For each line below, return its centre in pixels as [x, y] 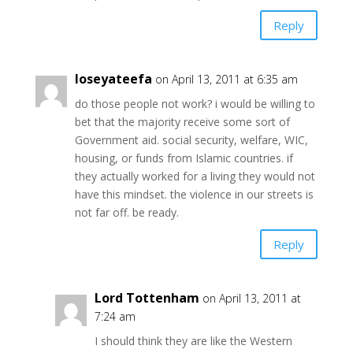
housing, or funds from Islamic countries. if [184, 158]
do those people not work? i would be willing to [195, 104]
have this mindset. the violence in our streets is [194, 195]
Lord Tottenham [147, 298]
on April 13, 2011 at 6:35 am [226, 80]
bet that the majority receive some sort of [182, 122]
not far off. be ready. [126, 213]
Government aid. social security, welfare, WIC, [191, 140]
